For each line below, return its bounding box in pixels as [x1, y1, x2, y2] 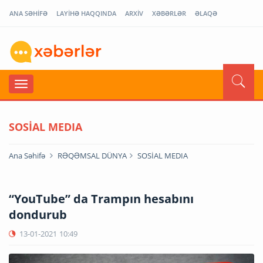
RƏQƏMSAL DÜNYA [58, 150, 127, 161]
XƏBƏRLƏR [152, 9, 186, 18]
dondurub [9, 206, 67, 222]
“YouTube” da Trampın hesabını [9, 190, 194, 207]
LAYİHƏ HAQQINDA [56, 9, 116, 18]
